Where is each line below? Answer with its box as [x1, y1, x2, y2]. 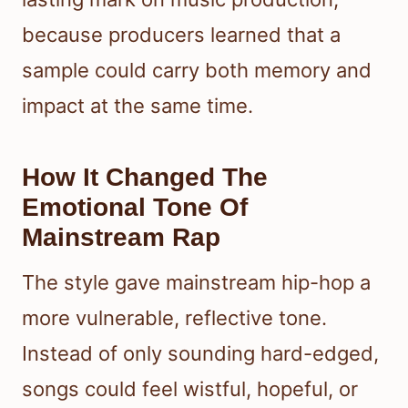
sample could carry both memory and [22, 58, 372, 83]
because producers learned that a [22, 23, 341, 47]
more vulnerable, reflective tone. [22, 306, 327, 331]
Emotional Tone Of [22, 193, 248, 222]
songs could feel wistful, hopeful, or [22, 377, 358, 402]
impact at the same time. [22, 94, 253, 118]
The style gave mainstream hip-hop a [22, 270, 371, 295]
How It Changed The [22, 163, 268, 192]
